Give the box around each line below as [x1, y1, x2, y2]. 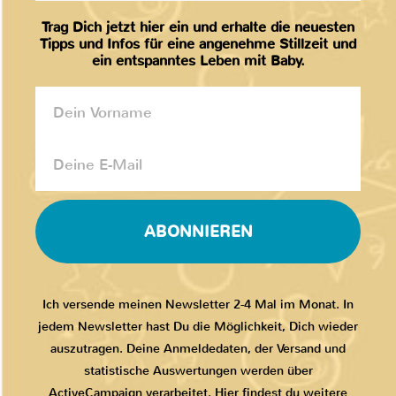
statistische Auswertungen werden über [83, 362, 313, 380]
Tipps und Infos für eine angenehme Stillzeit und [40, 34, 356, 54]
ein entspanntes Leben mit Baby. [91, 51, 305, 71]
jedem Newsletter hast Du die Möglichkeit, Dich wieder [38, 318, 358, 336]
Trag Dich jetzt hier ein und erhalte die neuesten [42, 18, 354, 37]
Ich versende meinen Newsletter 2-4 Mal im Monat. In [42, 296, 354, 314]
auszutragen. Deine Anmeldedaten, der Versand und [50, 340, 346, 358]
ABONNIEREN [143, 221, 253, 243]
